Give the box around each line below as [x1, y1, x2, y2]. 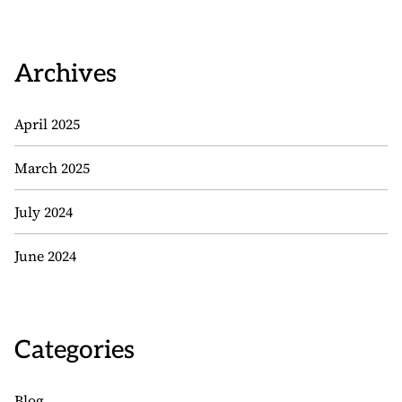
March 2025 [14, 158, 90, 179]
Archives [14, 59, 117, 90]
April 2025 [14, 114, 80, 135]
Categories [14, 336, 135, 366]
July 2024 [14, 202, 73, 223]
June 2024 [14, 246, 76, 267]
